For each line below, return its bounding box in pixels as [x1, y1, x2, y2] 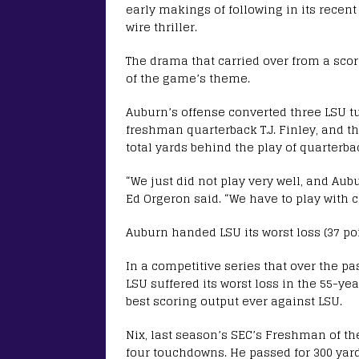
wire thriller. [126, 16, 197, 37]
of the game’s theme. [126, 67, 250, 88]
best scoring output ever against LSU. [126, 290, 342, 311]
